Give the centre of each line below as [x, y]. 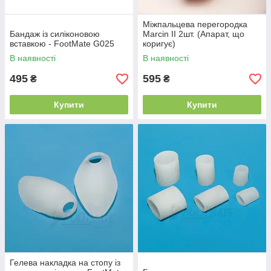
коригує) [159, 44]
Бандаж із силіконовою [55, 34]
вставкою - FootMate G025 [62, 44]
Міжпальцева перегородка [195, 24]
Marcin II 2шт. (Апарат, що [194, 34]
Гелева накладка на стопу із [65, 263]
